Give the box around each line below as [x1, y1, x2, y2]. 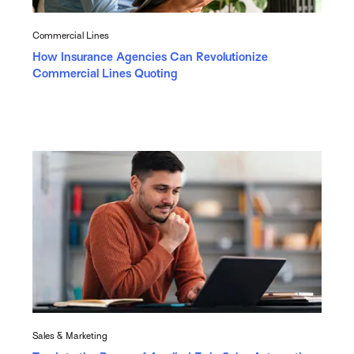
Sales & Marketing [32, 330, 107, 342]
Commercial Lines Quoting [32, 67, 178, 81]
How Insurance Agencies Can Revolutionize [32, 51, 268, 64]
